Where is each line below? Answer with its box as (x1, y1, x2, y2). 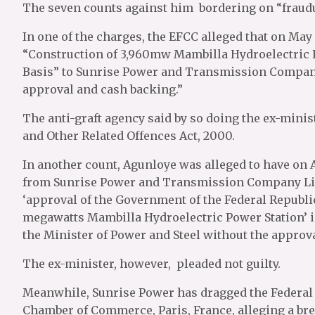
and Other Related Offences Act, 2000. (22, 129, 235, 143)
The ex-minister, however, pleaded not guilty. (22, 257, 281, 271)
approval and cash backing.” (22, 82, 183, 96)
